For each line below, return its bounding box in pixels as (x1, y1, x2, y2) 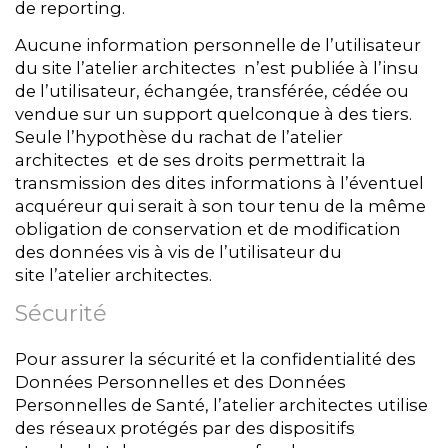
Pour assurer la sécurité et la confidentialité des (15, 349, 416, 370)
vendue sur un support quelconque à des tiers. (15, 103, 412, 124)
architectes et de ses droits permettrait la (15, 149, 366, 170)
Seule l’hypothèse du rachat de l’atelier (15, 126, 343, 147)
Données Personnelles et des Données (15, 372, 346, 393)
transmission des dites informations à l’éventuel (15, 172, 424, 193)
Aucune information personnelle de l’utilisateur (15, 34, 421, 55)
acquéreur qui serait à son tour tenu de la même (15, 195, 426, 216)
